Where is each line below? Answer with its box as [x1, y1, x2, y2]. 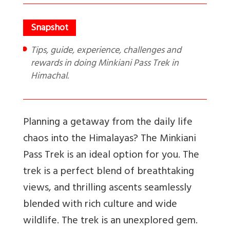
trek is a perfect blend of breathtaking [23, 162, 194, 182]
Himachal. [31, 68, 69, 86]
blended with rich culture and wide [23, 195, 177, 215]
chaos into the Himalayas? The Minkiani [23, 129, 196, 149]
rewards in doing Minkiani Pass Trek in [31, 55, 179, 73]
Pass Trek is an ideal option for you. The [23, 146, 199, 165]
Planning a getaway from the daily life [23, 113, 193, 132]
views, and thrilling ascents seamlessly [23, 179, 191, 198]
